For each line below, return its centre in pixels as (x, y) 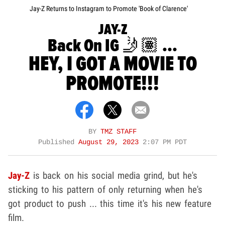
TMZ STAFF (119, 132)
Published (58, 143)
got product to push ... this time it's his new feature (110, 204)
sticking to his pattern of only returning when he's (105, 190)
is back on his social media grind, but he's (115, 176)
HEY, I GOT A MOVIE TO (113, 64)
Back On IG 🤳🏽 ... (113, 46)
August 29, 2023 (110, 143)
